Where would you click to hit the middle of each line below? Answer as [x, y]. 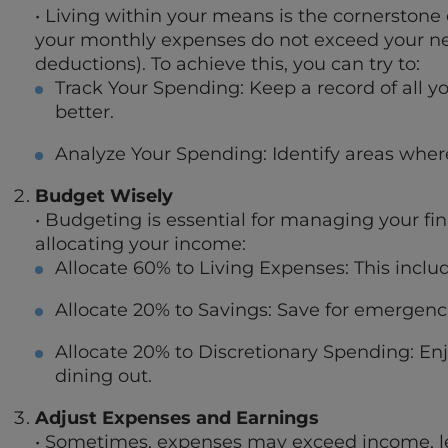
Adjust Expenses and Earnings [177, 418]
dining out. [103, 376]
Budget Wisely [104, 196]
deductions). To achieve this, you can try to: [227, 64]
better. [84, 112]
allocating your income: [140, 244]
